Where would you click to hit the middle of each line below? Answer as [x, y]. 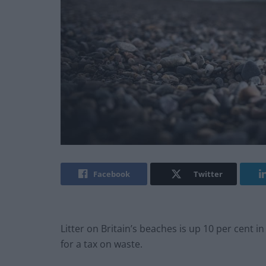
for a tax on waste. [102, 244]
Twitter [208, 174]
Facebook [111, 174]
